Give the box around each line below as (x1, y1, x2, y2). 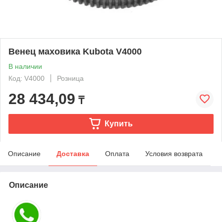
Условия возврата (145, 149, 203, 158)
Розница (57, 74, 84, 82)
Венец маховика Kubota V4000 (8, 46, 142, 56)
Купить (104, 119, 133, 128)
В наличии (8, 62, 42, 70)
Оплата (105, 149, 129, 158)
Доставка (56, 149, 89, 158)
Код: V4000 (8, 74, 45, 82)
